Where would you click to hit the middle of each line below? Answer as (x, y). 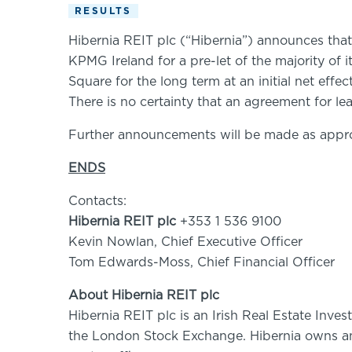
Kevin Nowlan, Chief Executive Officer (185, 242)
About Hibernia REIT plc (144, 295)
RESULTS (103, 11)
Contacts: (97, 201)
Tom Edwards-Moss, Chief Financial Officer (202, 262)
